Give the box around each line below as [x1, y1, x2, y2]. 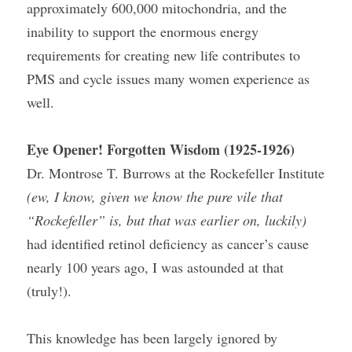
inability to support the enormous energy [27, 22, 258, 41]
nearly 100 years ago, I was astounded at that [27, 258, 284, 277]
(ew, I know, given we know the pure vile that [27, 187, 283, 206]
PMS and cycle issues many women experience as [27, 69, 310, 88]
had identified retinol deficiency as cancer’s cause [27, 234, 309, 253]
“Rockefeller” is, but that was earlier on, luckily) [27, 211, 306, 229]
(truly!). [27, 281, 71, 300]
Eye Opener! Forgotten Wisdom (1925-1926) [27, 139, 295, 159]
